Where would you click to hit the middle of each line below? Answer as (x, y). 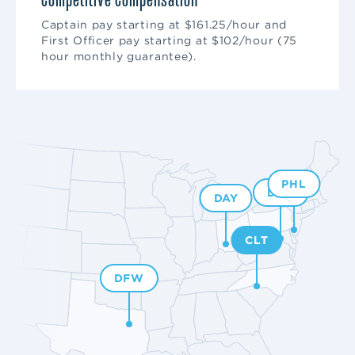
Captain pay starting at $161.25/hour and (164, 25)
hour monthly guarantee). (119, 56)
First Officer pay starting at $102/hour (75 (170, 40)
